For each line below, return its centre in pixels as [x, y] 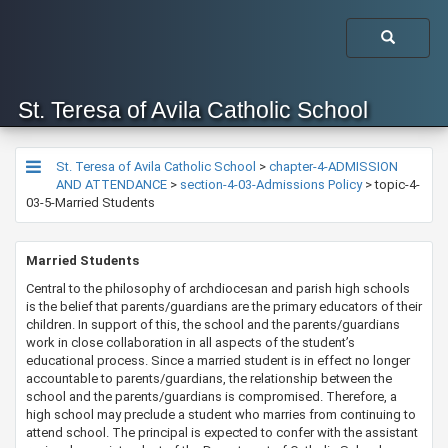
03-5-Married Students [90, 202]
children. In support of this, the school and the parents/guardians [213, 324]
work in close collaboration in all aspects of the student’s [190, 342]
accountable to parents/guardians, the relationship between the [209, 378]
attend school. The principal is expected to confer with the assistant [222, 432]
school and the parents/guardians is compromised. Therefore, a [211, 396]
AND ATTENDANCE [111, 184]
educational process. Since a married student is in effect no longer [218, 360]
